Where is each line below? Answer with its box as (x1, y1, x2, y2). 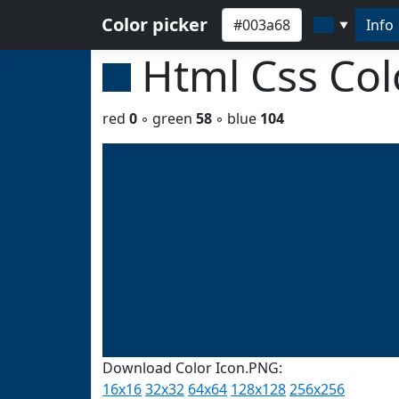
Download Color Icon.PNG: (102, 358, 282, 378)
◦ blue (212, 109, 260, 128)
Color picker (102, 12, 208, 37)
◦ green (137, 109, 196, 128)
